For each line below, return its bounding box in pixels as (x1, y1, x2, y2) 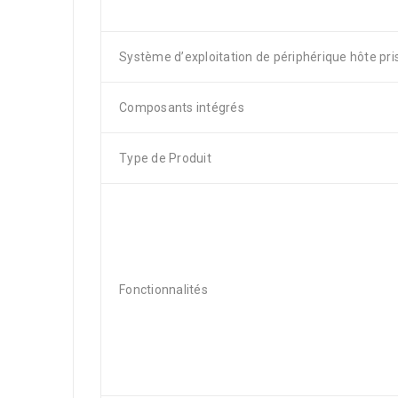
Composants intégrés (119, 100, 244, 115)
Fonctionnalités (119, 283, 208, 297)
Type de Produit (119, 151, 211, 165)
